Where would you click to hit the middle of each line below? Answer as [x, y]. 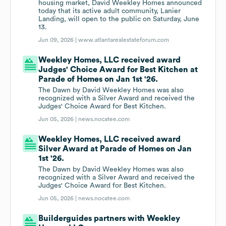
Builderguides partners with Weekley [109, 219]
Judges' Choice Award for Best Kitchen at [118, 70]
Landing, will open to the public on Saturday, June [119, 19]
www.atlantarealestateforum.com [124, 40]
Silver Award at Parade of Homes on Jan [115, 149]
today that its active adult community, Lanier [110, 11]
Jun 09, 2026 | [59, 40]
